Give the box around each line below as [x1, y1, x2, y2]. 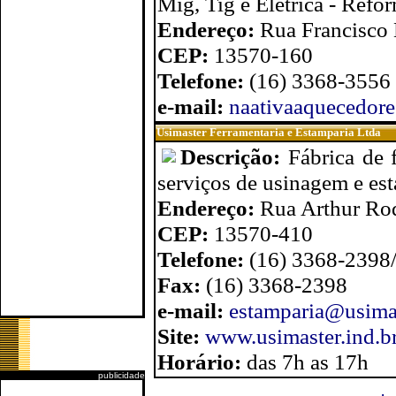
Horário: [157, 349, 247, 374]
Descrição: [180, 144, 288, 169]
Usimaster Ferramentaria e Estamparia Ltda [156, 126, 381, 139]
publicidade [98, 370, 145, 380]
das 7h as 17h [247, 349, 369, 374]
